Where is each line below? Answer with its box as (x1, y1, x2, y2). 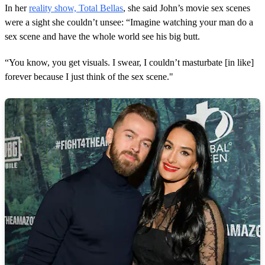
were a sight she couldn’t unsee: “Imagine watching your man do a (5, 17, 253, 28)
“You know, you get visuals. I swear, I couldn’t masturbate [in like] (5, 57, 254, 68)
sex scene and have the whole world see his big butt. (5, 31, 200, 42)
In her (5, 3, 29, 14)
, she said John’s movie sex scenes (123, 3, 250, 14)
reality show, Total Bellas (29, 3, 123, 14)
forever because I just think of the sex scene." (5, 72, 173, 82)
